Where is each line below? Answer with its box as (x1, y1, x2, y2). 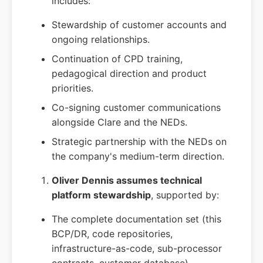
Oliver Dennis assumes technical (52, 174, 202, 187)
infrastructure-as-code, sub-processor (52, 242, 222, 255)
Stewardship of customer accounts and (52, 19, 227, 31)
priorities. (52, 82, 93, 95)
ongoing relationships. (52, 33, 150, 46)
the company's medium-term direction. (52, 150, 224, 163)
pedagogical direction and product (52, 68, 207, 80)
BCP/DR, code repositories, (52, 228, 173, 240)
